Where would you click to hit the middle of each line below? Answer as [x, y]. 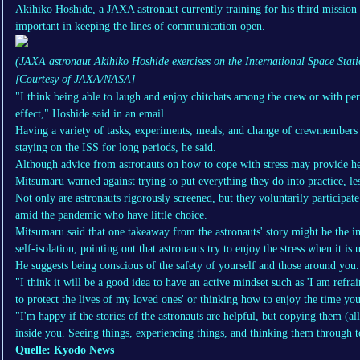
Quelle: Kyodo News [65, 350]
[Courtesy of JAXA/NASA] [75, 80]
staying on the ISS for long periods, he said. [116, 148]
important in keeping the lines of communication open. [140, 27]
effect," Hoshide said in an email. [91, 114]
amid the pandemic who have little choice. [111, 215]
